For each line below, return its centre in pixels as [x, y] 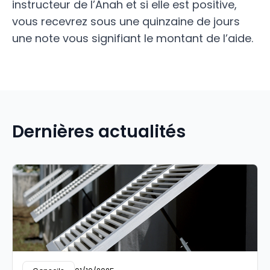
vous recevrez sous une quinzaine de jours [126, 21]
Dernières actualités [99, 132]
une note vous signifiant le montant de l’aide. [133, 38]
